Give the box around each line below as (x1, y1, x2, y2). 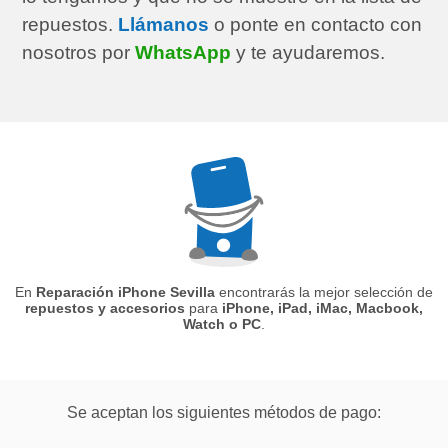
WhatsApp (135, 41, 232, 63)
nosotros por (22, 41, 136, 63)
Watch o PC (183, 316, 261, 333)
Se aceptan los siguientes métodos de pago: (67, 404, 381, 422)
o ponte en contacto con (209, 13, 423, 35)
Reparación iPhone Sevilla (36, 284, 215, 301)
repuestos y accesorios (25, 300, 185, 317)
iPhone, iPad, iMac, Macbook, (222, 300, 423, 317)
